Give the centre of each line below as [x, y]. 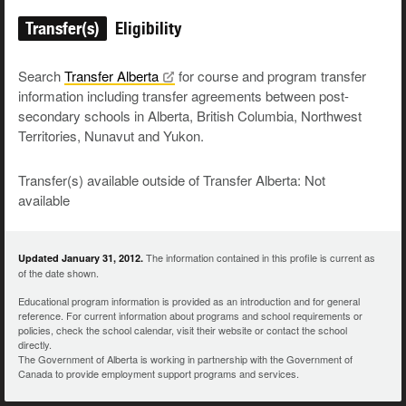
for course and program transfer [271, 76]
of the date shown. [58, 273]
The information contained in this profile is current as [259, 258]
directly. [35, 345]
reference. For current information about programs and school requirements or [190, 316]
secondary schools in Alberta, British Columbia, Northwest [190, 116]
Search [41, 76]
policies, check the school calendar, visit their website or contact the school [183, 330]
